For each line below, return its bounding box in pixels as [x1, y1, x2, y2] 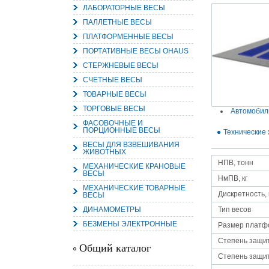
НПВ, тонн [218, 159, 253, 167]
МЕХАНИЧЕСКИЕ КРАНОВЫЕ [83, 162, 186, 171]
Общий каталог [79, 242, 151, 254]
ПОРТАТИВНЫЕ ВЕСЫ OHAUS [83, 47, 189, 55]
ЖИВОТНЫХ [83, 148, 126, 156]
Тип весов [218, 205, 251, 214]
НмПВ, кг [218, 174, 247, 183]
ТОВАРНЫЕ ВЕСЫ [83, 90, 147, 98]
